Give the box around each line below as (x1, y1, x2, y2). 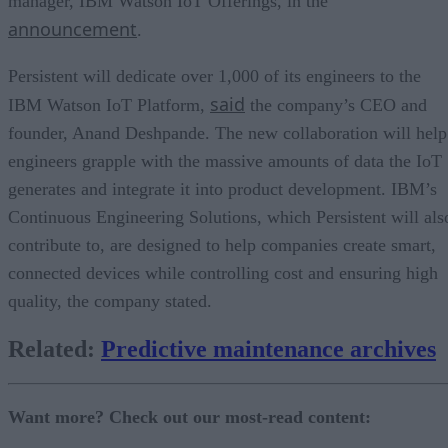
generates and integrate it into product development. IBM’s (8, 178, 437, 199)
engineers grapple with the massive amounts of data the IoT (8, 150, 442, 171)
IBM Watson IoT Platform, (8, 94, 210, 115)
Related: (8, 335, 101, 362)
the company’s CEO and (245, 94, 427, 115)
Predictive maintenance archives (101, 335, 436, 362)
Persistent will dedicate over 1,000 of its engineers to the (8, 65, 421, 86)
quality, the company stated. (8, 290, 212, 311)
